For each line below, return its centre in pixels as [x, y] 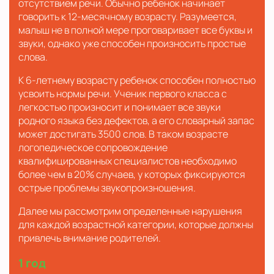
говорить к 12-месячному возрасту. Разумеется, [128, 16]
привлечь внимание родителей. [90, 238]
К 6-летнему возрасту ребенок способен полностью [137, 80]
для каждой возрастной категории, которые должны [136, 224]
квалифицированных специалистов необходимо [128, 161]
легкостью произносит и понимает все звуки [120, 107]
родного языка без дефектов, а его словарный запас [136, 120]
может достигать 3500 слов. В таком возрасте [123, 134]
